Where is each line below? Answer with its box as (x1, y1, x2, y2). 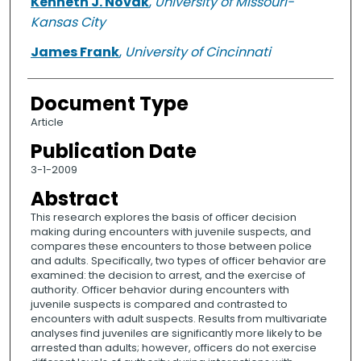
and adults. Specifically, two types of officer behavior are (30, 253, 326, 269)
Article (30, 114, 64, 131)
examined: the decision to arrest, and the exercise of (30, 268, 305, 284)
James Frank (30, 43, 119, 62)
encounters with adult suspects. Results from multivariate (30, 311, 327, 327)
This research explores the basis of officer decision (30, 210, 297, 226)
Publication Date (30, 138, 197, 165)
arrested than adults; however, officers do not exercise (30, 340, 317, 356)
